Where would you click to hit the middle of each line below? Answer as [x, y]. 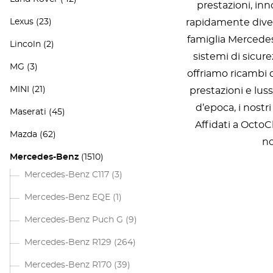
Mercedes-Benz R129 [68, 243]
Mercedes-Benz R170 [68, 265]
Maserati [28, 112]
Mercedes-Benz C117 [67, 175]
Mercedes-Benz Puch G [74, 220]
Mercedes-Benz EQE [67, 197]
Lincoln [25, 44]
